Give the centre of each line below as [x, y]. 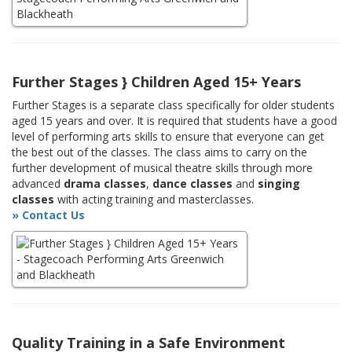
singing [279, 184]
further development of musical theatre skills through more [162, 168]
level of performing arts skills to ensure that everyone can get [168, 137]
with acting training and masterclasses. [154, 200]
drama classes [105, 184]
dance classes [192, 184]
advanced [38, 184]
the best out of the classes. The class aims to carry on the [159, 152]
